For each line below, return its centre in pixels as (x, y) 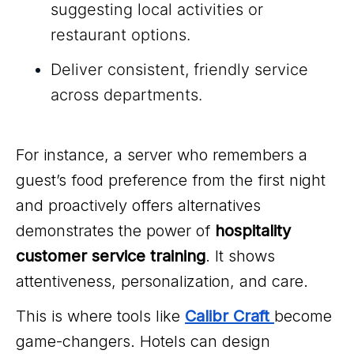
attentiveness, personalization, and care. (162, 282)
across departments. (126, 95)
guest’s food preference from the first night (171, 181)
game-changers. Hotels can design (143, 342)
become (303, 316)
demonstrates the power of (115, 231)
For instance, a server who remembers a (162, 155)
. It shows (240, 256)
